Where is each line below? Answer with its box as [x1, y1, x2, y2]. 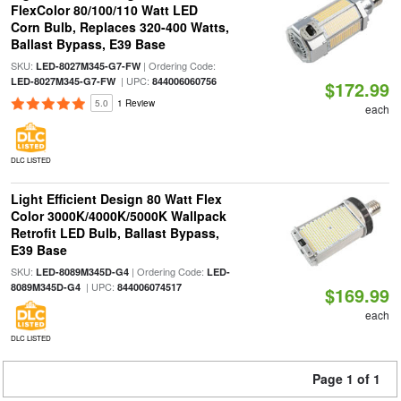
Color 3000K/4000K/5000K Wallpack [10, 207, 226, 225]
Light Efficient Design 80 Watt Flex [10, 190, 222, 208]
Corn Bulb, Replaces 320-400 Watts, [10, 18, 229, 36]
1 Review [116, 97, 155, 109]
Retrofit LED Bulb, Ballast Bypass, [10, 224, 219, 242]
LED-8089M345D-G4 [35, 265, 129, 278]
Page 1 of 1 [312, 370, 380, 388]
